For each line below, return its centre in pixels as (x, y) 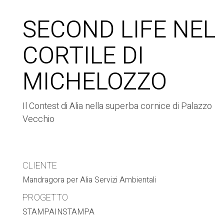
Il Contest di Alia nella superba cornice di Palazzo (117, 106)
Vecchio (38, 119)
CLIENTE (40, 165)
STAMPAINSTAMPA (58, 212)
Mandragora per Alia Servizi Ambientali (89, 180)
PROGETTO (45, 197)
